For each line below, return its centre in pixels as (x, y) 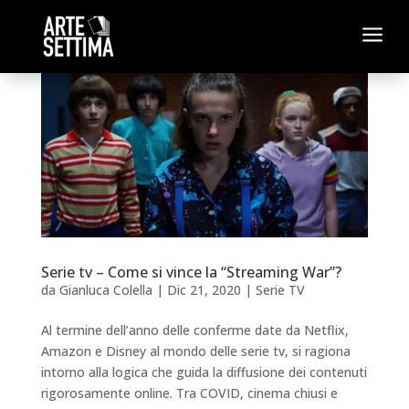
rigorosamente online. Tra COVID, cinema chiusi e (189, 393)
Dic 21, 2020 (204, 289)
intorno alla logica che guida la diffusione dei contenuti (204, 372)
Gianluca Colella (105, 289)
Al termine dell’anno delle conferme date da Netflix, (194, 330)
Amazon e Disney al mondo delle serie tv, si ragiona (195, 351)
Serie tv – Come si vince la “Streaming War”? (191, 272)
